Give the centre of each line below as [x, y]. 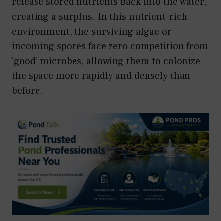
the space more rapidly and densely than [101, 76]
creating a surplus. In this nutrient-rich [100, 17]
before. [27, 91]
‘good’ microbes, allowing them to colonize [106, 61]
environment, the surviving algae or [92, 31]
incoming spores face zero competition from [110, 46]
